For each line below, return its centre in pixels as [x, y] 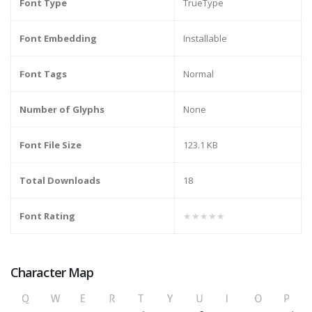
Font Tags [43, 74]
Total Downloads [60, 181]
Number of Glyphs [62, 110]
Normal [198, 74]
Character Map [52, 273]
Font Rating [47, 216]
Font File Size [50, 145]
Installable [205, 39]
